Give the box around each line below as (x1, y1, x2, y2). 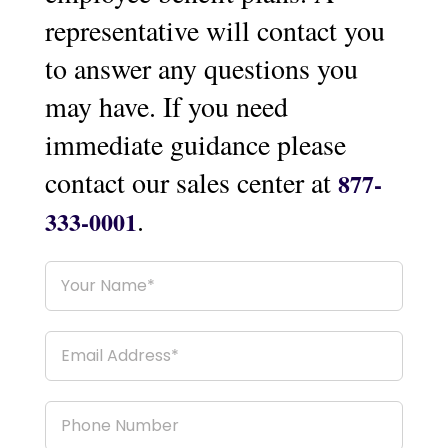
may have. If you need (44, 86, 288, 125)
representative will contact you (44, 10, 385, 49)
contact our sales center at (44, 162, 338, 201)
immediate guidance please (44, 124, 346, 163)
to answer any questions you (44, 48, 358, 87)
